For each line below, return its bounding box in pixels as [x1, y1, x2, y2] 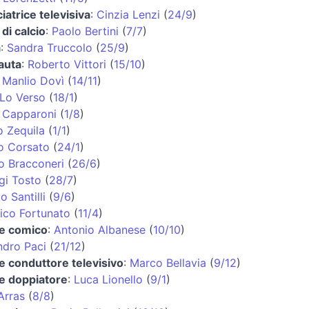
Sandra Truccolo [6, 40, 92, 54]
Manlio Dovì [1, 73, 64, 88]
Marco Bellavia [129, 255, 206, 270]
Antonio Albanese [53, 222, 146, 237]
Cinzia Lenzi [96, 7, 160, 21]
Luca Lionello [73, 272, 143, 286]
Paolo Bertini [51, 23, 119, 38]
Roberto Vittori [27, 57, 106, 71]
